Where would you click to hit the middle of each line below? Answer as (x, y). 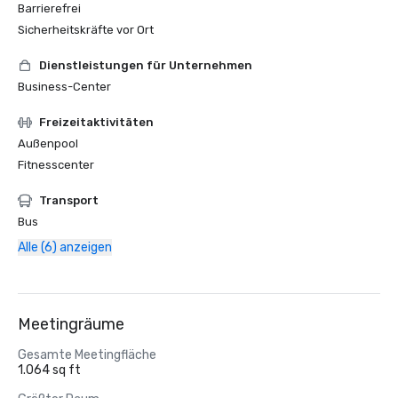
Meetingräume (71, 324)
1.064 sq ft (49, 370)
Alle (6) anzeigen (65, 247)
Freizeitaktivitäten (96, 122)
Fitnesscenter (56, 165)
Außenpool (48, 143)
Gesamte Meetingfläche (87, 355)
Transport (69, 200)
